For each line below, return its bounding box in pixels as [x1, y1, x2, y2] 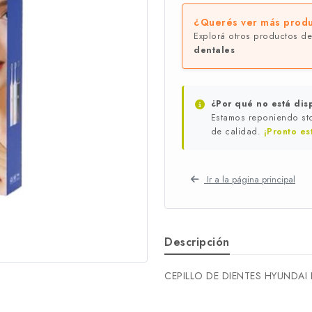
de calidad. [210, 125, 264, 138]
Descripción [164, 234, 230, 251]
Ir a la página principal [207, 172, 295, 186]
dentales [194, 44, 235, 56]
